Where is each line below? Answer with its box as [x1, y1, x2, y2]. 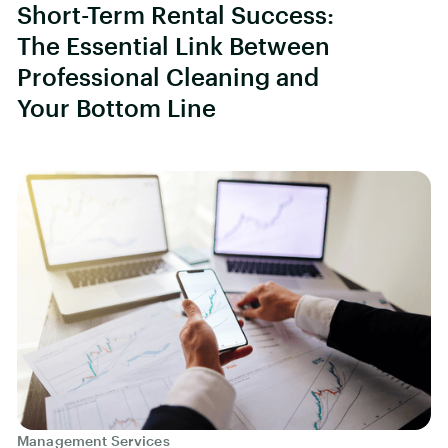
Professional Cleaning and [17, 61, 319, 91]
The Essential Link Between [17, 30, 330, 60]
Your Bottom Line [17, 92, 216, 122]
